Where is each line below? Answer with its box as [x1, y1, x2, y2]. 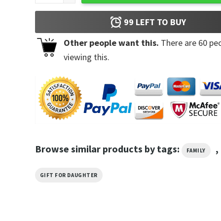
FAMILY [186, 147, 206, 154]
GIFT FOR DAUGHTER [39, 171, 98, 179]
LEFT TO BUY [133, 16, 186, 28]
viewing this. [63, 51, 110, 63]
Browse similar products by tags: [35, 142, 182, 155]
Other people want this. [63, 37, 159, 49]
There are [158, 37, 198, 49]
